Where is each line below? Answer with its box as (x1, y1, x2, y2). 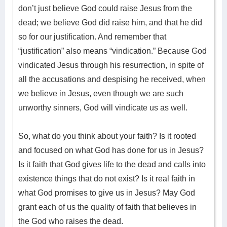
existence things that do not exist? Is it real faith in (18, 174, 195, 183)
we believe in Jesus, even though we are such (18, 89, 183, 98)
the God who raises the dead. (18, 217, 123, 225)
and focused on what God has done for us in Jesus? (18, 146, 204, 155)
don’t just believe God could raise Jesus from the (18, 4, 192, 13)
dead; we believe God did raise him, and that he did (18, 18, 202, 27)
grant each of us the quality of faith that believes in (18, 203, 197, 211)
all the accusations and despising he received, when (18, 75, 206, 84)
